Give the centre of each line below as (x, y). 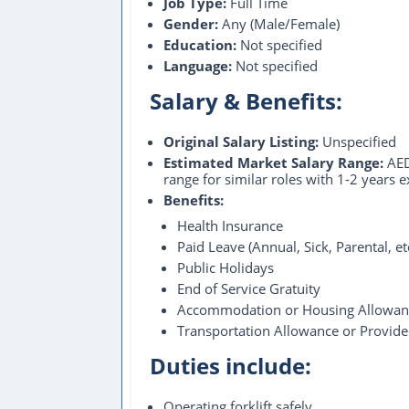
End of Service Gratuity (249, 288)
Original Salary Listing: (241, 142)
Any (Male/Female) (279, 24)
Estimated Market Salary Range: (273, 163)
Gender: (191, 24)
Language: (198, 66)
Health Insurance (230, 225)
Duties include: (231, 366)
